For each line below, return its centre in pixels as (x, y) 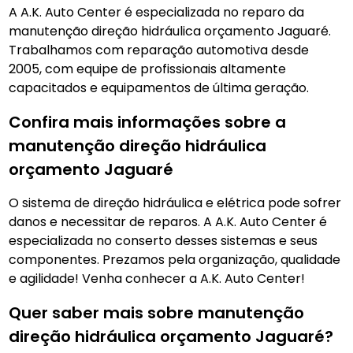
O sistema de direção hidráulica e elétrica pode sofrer (175, 203)
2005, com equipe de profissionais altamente (148, 69)
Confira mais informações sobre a (148, 122)
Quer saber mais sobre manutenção (157, 313)
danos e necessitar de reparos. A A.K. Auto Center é (168, 222)
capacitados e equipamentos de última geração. (159, 88)
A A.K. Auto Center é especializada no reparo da (157, 12)
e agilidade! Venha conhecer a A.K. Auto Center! (157, 279)
